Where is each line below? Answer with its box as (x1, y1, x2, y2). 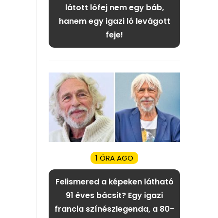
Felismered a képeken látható (55, 176, 174, 187)
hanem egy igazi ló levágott (58, 15, 170, 27)
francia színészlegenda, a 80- (54, 203, 174, 215)
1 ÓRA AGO (95, 152, 133, 163)
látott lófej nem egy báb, (65, 1, 164, 13)
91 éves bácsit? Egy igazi (66, 189, 163, 201)
